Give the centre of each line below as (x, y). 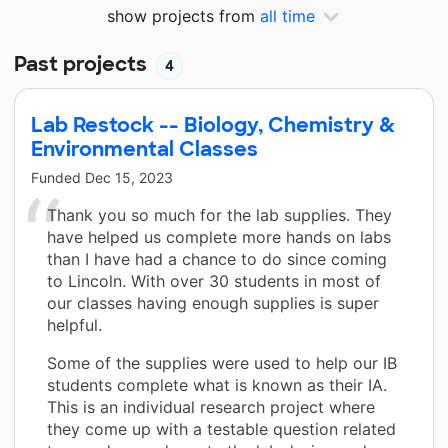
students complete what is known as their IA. (217, 384)
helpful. (74, 324)
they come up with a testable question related (221, 428)
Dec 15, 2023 (129, 177)
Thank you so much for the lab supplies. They (219, 214)
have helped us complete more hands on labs (219, 236)
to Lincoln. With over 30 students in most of (214, 280)
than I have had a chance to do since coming (217, 258)
